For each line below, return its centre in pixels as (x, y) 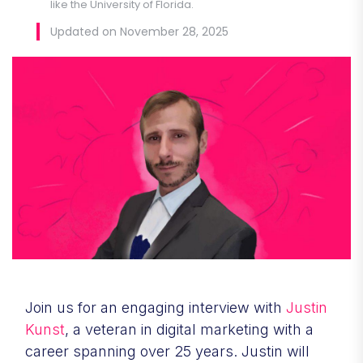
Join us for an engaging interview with (156, 307)
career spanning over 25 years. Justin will (167, 351)
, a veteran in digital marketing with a (189, 329)
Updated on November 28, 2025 (139, 32)
